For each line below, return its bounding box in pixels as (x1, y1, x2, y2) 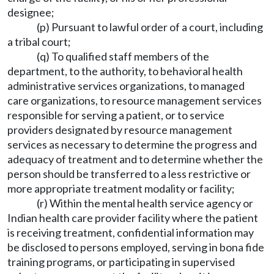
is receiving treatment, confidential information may (7, 226, 254, 239)
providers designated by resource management (7, 123, 232, 136)
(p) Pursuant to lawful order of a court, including (37, 20, 263, 34)
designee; (7, 6, 54, 19)
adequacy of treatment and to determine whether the (7, 152, 263, 166)
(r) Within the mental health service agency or (37, 196, 253, 210)
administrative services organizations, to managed (7, 79, 245, 92)
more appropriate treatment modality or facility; (7, 182, 235, 195)
